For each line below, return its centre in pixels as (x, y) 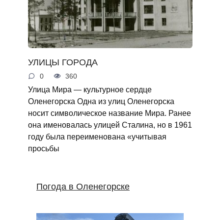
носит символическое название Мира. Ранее (109, 113)
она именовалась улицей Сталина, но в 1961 (110, 124)
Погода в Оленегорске (83, 186)
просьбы (43, 148)
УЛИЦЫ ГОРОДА (63, 62)
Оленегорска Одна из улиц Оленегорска (101, 101)
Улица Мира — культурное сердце (90, 89)
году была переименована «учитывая (97, 136)
